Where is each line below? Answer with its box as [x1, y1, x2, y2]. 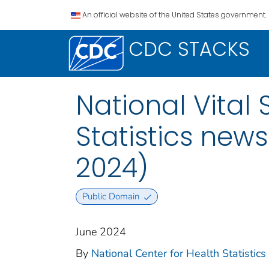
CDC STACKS [128, 35, 250, 62]
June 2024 [76, 225, 126, 240]
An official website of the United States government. [82, 10, 267, 20]
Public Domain [82, 190, 139, 203]
